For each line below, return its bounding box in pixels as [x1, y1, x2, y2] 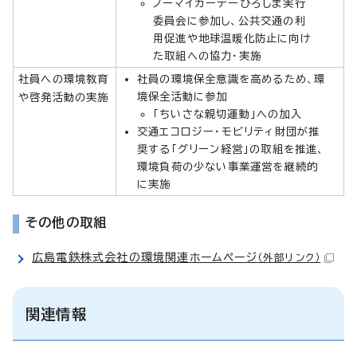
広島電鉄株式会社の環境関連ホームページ [32, 251, 257, 263]
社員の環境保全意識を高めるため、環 [137, 73, 326, 84]
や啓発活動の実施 [18, 91, 109, 103]
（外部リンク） [257, 252, 321, 263]
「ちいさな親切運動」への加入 [153, 108, 302, 120]
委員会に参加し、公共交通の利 [153, 14, 306, 26]
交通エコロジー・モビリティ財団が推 [137, 125, 320, 137]
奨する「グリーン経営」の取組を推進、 [137, 143, 325, 155]
